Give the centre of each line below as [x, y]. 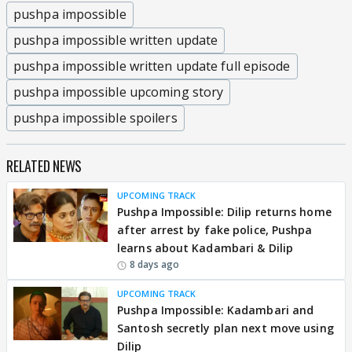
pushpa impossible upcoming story [119, 92]
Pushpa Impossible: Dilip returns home [224, 212]
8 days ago [154, 264]
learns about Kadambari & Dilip [205, 248]
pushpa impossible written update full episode [152, 66]
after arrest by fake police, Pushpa [215, 230]
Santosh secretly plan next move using [225, 328]
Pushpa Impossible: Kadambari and [216, 310]
